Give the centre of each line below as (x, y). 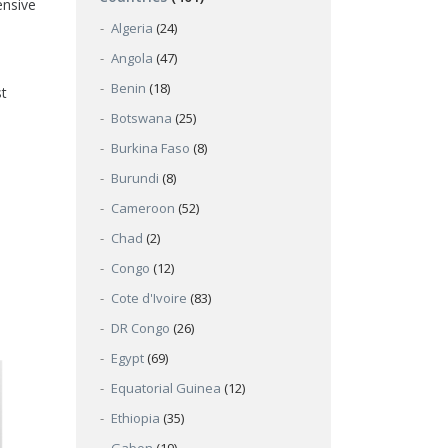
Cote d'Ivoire (149, 298)
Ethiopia (135, 418)
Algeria (132, 28)
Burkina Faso (150, 148)
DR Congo (140, 328)
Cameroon (143, 208)
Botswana (141, 118)
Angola (132, 58)
